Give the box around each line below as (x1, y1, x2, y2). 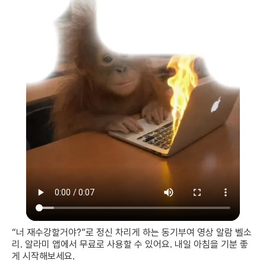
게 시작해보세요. (12, 251, 75, 262)
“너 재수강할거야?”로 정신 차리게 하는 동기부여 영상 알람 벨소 (12, 227, 252, 238)
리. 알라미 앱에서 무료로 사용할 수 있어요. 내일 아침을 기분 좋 (12, 239, 248, 250)
